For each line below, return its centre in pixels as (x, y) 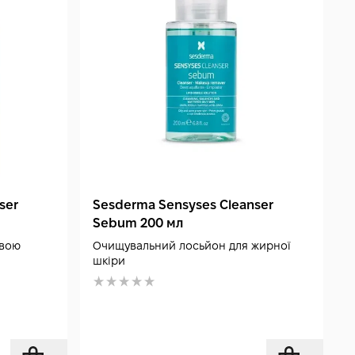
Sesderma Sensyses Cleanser (183, 204)
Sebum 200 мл (138, 223)
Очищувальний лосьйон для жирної (192, 245)
